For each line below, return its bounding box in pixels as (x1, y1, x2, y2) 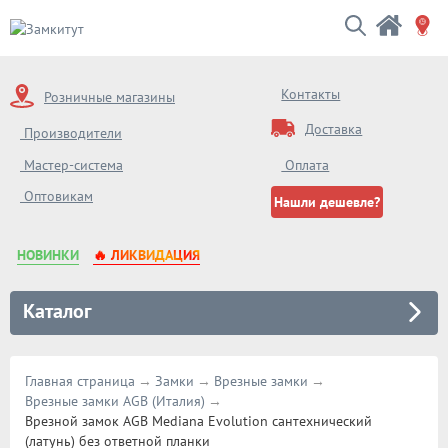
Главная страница (25, 372, 135, 390)
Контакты (281, 85, 341, 103)
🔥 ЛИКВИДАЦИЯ (93, 246, 200, 264)
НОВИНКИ (17, 246, 79, 264)
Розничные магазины (44, 88, 175, 106)
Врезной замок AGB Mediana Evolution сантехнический (25, 412, 372, 430)
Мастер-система (20, 155, 123, 174)
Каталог (23, 298, 92, 324)
